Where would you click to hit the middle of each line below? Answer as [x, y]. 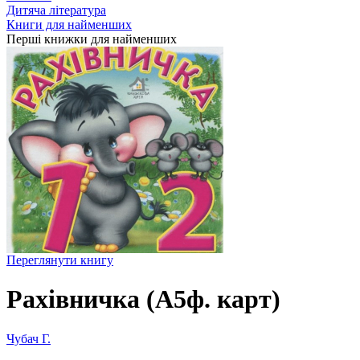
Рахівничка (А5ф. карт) [143, 299]
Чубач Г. [29, 338]
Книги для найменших [69, 25]
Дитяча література [56, 10]
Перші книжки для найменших [92, 39]
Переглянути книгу [60, 260]
